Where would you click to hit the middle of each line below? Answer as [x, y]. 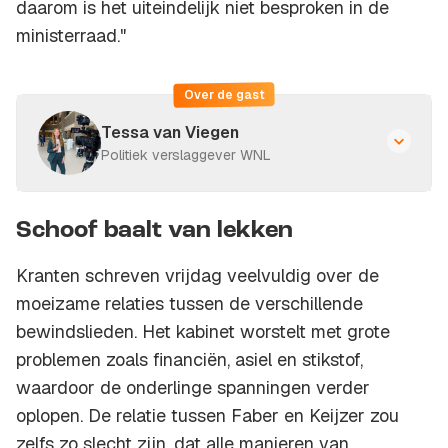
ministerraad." [71, 36]
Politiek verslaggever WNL [186, 155]
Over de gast [224, 95]
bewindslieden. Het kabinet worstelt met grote [203, 332]
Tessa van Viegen [170, 133]
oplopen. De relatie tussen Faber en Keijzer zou [207, 416]
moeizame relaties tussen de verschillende [189, 304]
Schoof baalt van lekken [154, 231]
